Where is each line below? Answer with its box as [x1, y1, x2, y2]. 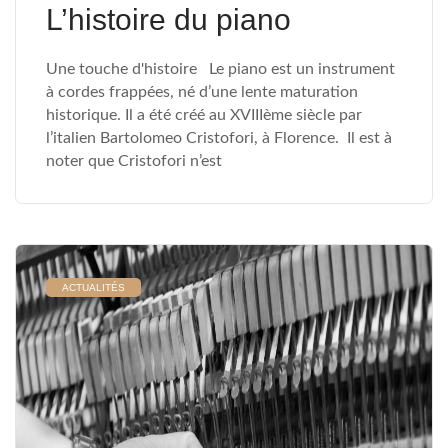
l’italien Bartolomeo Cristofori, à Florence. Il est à [46, 130, 392, 146]
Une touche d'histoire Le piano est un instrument [46, 61, 395, 77]
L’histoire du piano [46, 3, 291, 36]
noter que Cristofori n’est [46, 153, 222, 169]
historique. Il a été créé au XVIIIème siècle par [46, 107, 362, 123]
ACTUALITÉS [62, 282, 125, 293]
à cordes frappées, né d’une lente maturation [46, 84, 358, 100]
